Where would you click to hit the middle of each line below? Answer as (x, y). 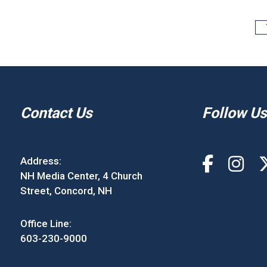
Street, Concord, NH (66, 191)
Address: (41, 161)
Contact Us (56, 113)
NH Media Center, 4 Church (81, 176)
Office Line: (46, 223)
